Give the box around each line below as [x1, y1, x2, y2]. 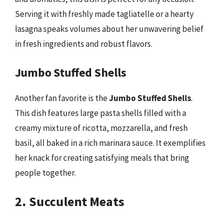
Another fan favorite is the [15, 92, 109, 104]
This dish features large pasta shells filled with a [15, 107, 186, 118]
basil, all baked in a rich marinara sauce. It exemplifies [15, 137, 206, 148]
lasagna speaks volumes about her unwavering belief [15, 23, 204, 34]
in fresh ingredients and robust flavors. [15, 38, 152, 49]
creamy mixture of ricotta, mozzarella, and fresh [15, 122, 188, 133]
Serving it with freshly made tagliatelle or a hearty [15, 8, 194, 19]
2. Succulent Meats [15, 193, 124, 210]
